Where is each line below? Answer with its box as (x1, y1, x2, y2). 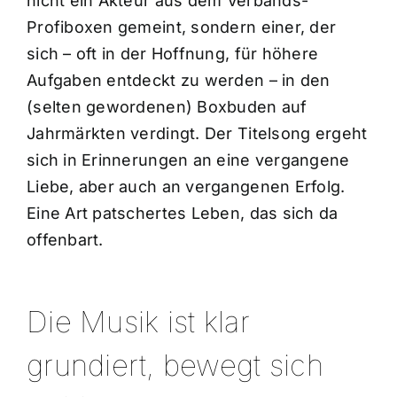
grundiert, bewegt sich (26, 346, 323, 383)
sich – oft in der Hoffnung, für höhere (26, 43, 319, 63)
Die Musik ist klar (26, 303, 250, 339)
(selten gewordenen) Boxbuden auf (26, 97, 307, 116)
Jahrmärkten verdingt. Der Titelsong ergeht (26, 123, 368, 143)
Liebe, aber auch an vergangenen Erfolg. (26, 176, 346, 196)
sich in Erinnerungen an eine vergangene (26, 150, 350, 169)
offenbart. (26, 230, 104, 249)
